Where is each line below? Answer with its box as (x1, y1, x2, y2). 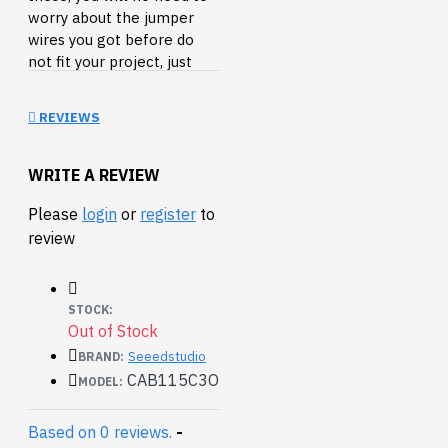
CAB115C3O (127, 369, 219, 390)
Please (28, 203, 82, 224)
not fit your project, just (28, 52, 192, 72)
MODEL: (78, 373, 123, 389)
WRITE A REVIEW (28, 164, 160, 185)
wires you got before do (28, 30, 194, 50)
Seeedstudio (128, 347, 206, 365)
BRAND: (78, 348, 124, 364)
